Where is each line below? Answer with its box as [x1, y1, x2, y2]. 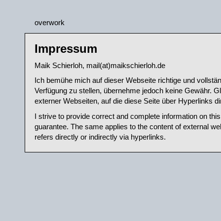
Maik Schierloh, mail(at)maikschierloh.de [35, 61, 165, 70]
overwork [35, 18, 65, 27]
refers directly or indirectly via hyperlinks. [35, 132, 166, 141]
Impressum [35, 42, 97, 55]
